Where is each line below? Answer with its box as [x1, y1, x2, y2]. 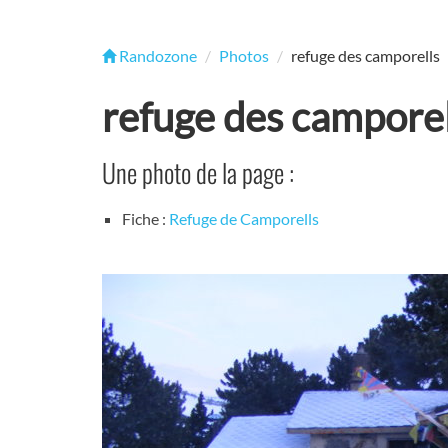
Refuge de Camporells [169, 209, 319, 229]
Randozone [116, 46, 197, 65]
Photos [219, 46, 269, 65]
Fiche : [122, 209, 169, 229]
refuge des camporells [291, 46, 440, 65]
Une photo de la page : [102, 153, 294, 192]
